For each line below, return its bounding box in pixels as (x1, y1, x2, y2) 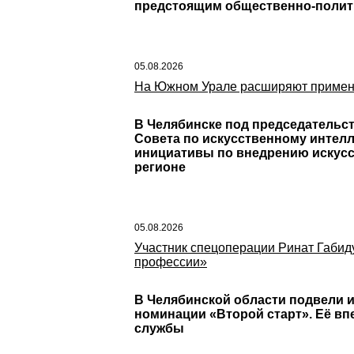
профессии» (134, 255, 207, 269)
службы (134, 322, 184, 335)
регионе (134, 160, 186, 174)
